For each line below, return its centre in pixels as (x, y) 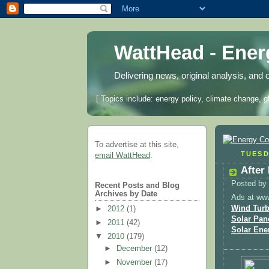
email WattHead (122, 156)
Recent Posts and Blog (137, 186)
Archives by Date (126, 194)
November (136, 263)
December (136, 249)
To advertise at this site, (137, 145)
